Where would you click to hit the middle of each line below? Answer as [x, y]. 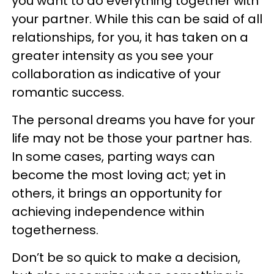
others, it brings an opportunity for [117, 194]
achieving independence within [108, 212]
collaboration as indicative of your [116, 74]
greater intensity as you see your [113, 56]
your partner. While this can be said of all [137, 19]
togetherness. [57, 230]
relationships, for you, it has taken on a [130, 38]
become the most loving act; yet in [119, 175]
